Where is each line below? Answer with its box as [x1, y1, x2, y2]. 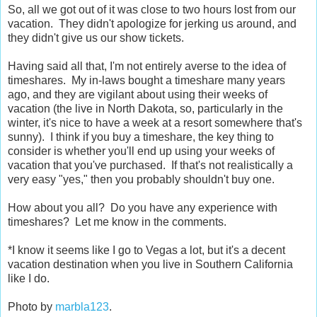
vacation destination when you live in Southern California [8, 258, 293, 271]
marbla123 [55, 301, 109, 313]
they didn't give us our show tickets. [8, 32, 184, 45]
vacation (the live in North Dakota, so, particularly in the [8, 103, 283, 115]
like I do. [8, 272, 50, 285]
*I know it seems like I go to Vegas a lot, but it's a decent [8, 244, 285, 257]
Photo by [8, 301, 55, 313]
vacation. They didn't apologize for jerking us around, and [8, 18, 296, 30]
